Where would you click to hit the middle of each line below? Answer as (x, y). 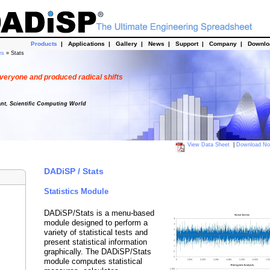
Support (187, 44)
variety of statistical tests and (96, 232)
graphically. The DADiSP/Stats (98, 251)
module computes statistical (93, 261)
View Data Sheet (209, 145)
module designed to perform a (96, 222)
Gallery (126, 44)
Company (223, 44)
